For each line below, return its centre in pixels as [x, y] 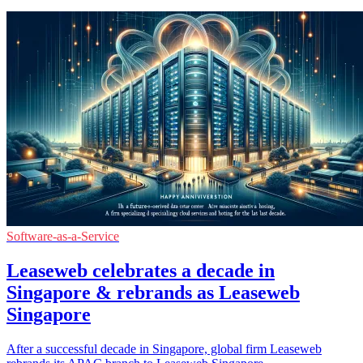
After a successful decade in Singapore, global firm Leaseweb [164, 348]
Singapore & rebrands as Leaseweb [153, 292]
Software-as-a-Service [63, 236]
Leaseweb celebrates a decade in [141, 270]
